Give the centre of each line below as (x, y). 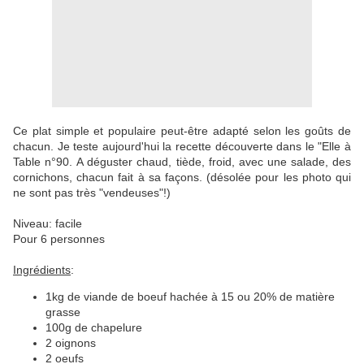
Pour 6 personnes (59, 239)
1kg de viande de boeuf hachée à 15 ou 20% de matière (190, 297)
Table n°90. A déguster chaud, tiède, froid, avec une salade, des (182, 162)
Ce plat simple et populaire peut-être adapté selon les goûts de (182, 131)
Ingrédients (42, 270)
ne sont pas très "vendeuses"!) (93, 193)
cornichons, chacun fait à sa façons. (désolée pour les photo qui (182, 178)
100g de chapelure (94, 328)
